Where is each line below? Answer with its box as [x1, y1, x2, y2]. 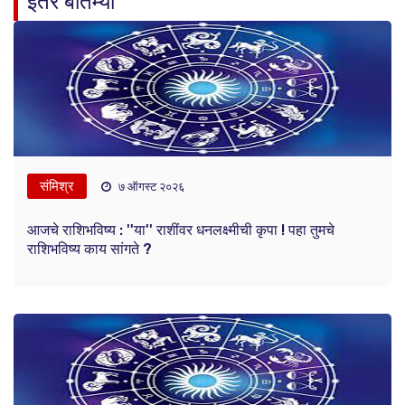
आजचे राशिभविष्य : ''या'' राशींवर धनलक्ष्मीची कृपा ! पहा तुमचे [27, 221, 334, 240]
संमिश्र [40, 178, 74, 195]
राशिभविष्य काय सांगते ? [27, 240, 152, 259]
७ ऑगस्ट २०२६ [116, 180, 184, 194]
